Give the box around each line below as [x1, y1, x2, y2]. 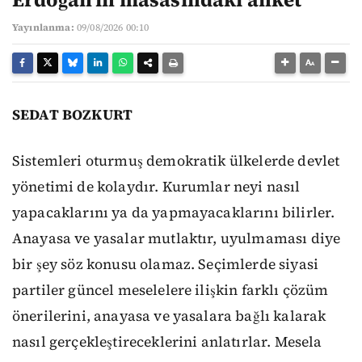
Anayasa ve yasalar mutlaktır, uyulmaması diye [12, 228, 341, 248]
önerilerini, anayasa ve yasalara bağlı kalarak [12, 305, 326, 326]
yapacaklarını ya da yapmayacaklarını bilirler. [12, 202, 335, 222]
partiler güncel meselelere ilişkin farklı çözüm [12, 280, 329, 300]
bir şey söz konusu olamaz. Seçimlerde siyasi [12, 254, 319, 274]
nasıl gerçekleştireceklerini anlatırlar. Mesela [12, 331, 322, 351]
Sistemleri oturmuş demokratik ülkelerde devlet [12, 150, 340, 170]
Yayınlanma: [12, 21, 74, 35]
